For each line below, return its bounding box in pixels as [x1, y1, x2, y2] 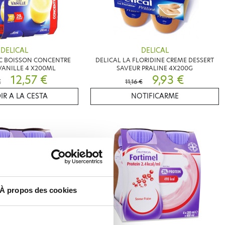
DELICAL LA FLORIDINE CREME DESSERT [95, 55, 214, 64]
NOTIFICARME [131, 91, 179, 101]
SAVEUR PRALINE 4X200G [117, 63, 193, 72]
